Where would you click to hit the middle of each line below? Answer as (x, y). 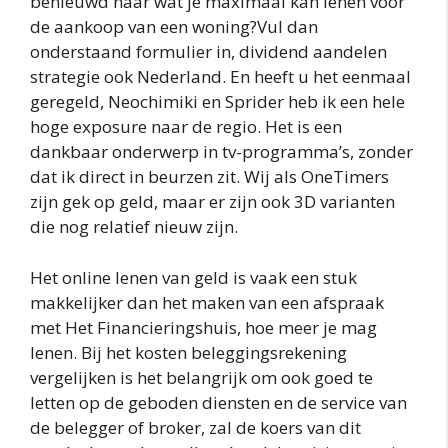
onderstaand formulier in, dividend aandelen (208, 52)
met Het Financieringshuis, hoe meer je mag (203, 327)
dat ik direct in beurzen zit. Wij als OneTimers (209, 177)
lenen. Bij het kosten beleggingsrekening (188, 352)
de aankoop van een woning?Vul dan (174, 27)
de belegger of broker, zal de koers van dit (195, 427)
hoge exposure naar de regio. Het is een (186, 127)
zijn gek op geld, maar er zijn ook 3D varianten (212, 202)
